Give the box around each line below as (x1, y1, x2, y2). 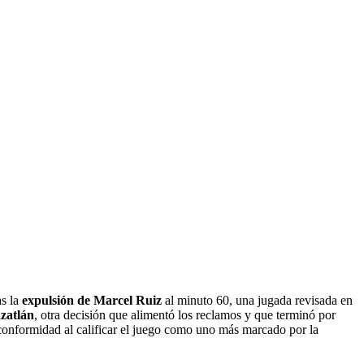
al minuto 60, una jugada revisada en (162, 293, 353, 308)
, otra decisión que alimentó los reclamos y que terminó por (34, 308, 336, 323)
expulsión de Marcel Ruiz (22, 293, 162, 308)
